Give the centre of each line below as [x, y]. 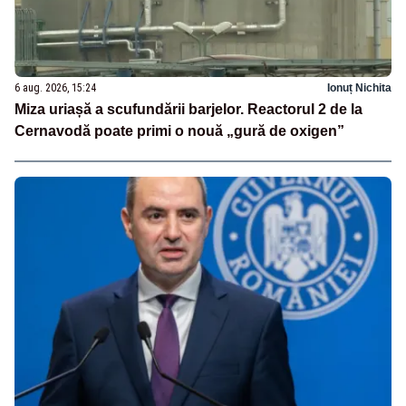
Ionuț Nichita [359, 88]
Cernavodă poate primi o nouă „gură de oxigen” [179, 131]
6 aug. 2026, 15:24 [55, 88]
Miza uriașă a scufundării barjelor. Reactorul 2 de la [188, 110]
